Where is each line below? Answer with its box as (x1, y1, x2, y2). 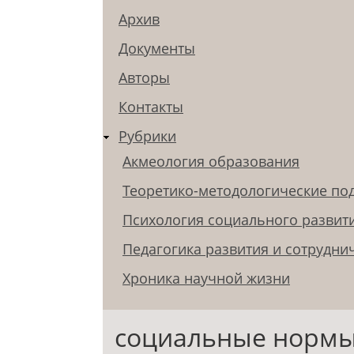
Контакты (119, 97, 183, 117)
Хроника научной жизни (122, 269, 290, 288)
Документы (119, 39, 195, 58)
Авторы (119, 68, 170, 88)
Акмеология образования (122, 152, 299, 171)
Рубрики (119, 126, 176, 146)
